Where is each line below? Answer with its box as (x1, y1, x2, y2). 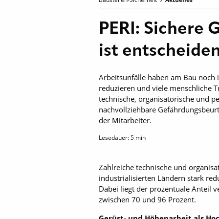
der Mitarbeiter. (99, 115, 152, 125)
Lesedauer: (99, 133, 131, 142)
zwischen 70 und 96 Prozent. (99, 195, 196, 204)
